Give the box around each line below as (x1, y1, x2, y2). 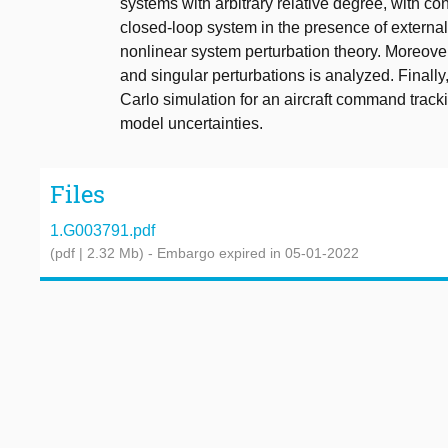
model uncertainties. (120, 115, 263, 133)
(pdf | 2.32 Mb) (50, 244, 144, 261)
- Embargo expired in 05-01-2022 (148, 244, 359, 261)
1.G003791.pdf (50, 221, 155, 239)
